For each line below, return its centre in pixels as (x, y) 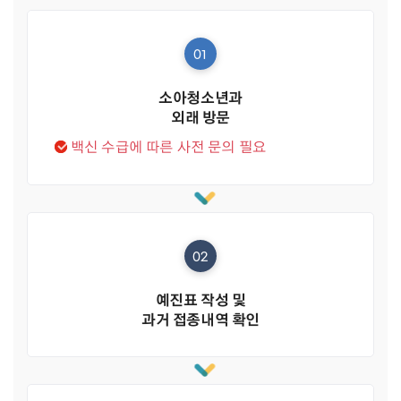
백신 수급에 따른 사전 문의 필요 (168, 146)
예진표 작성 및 (200, 300)
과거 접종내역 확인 (200, 320)
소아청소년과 (200, 98)
